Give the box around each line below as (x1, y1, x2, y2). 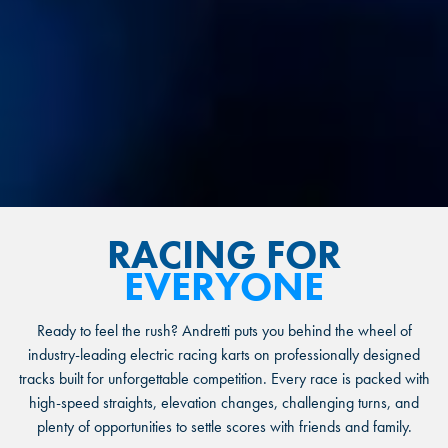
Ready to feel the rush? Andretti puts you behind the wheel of (36, 319, 412, 341)
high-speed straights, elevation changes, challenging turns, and (29, 391, 419, 413)
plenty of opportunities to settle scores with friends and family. (36, 415, 412, 437)
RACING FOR (107, 228, 341, 280)
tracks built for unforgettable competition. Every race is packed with (18, 367, 430, 389)
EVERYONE (124, 260, 324, 312)
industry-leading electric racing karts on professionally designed (28, 343, 420, 365)
